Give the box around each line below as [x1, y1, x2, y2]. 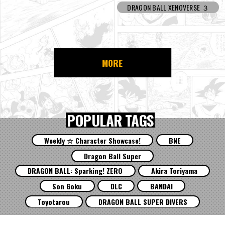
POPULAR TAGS [67, 108, 154, 131]
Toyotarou [38, 196, 70, 207]
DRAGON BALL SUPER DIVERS [98, 196, 187, 207]
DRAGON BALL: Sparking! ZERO [28, 165, 123, 176]
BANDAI [150, 181, 173, 192]
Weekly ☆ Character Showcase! [44, 135, 141, 146]
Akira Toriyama [151, 165, 197, 176]
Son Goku [52, 181, 82, 192]
